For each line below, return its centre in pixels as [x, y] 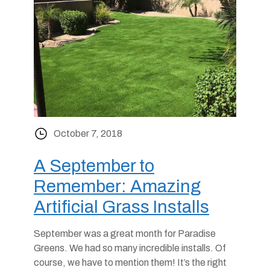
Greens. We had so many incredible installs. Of [130, 248]
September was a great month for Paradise [125, 234]
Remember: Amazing [117, 187]
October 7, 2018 [88, 133]
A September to [94, 166]
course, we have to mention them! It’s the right [130, 262]
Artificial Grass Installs [121, 207]
